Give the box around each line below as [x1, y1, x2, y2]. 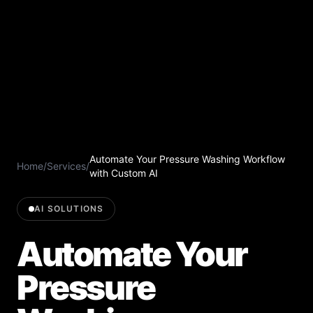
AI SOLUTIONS [34, 203, 104, 214]
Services [47, 159, 86, 172]
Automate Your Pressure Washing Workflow [89, 152, 285, 165]
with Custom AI [89, 166, 158, 179]
